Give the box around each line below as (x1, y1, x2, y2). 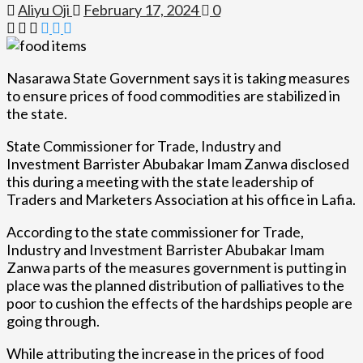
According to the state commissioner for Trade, (6, 222, 304, 241)
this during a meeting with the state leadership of (6, 172, 314, 190)
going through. (6, 311, 100, 330)
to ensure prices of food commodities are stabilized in (6, 86, 340, 105)
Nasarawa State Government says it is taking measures (6, 68, 350, 87)
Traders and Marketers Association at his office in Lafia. (6, 190, 356, 208)
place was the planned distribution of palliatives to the (6, 275, 344, 294)
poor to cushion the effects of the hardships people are (6, 293, 352, 312)
